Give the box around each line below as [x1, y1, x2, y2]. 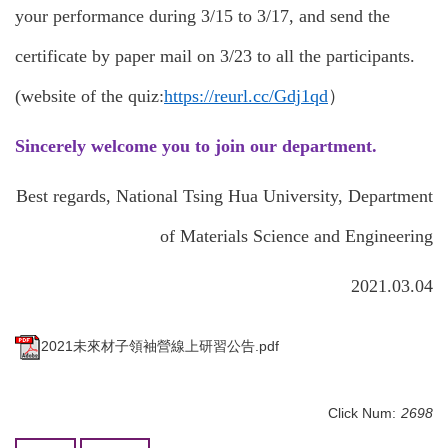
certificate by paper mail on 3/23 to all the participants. [15, 46, 415, 66]
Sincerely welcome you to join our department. [15, 136, 377, 156]
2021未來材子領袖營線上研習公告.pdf [41, 338, 279, 355]
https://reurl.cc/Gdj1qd [164, 86, 328, 106]
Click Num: [328, 405, 396, 421]
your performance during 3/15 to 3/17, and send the [15, 6, 390, 26]
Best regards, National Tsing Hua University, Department [16, 186, 433, 206]
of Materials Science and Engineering [160, 226, 433, 246]
